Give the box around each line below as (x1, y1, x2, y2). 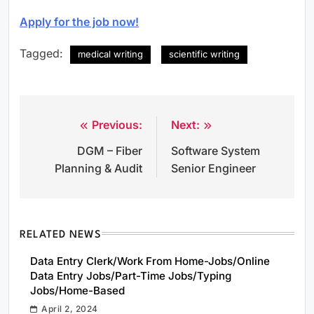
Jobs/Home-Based (30, 283, 125, 297)
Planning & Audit (55, 161, 142, 175)
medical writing (78, 48, 143, 60)
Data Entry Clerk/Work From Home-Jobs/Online (30, 254, 270, 268)
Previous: (92, 117, 142, 132)
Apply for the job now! (20, 14, 139, 29)
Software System (171, 143, 260, 158)
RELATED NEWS (20, 229, 102, 240)
